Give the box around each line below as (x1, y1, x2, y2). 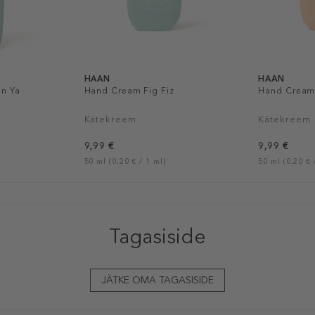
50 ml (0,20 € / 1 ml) (84, 156, 166, 166)
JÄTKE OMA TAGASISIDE (101, 274, 214, 286)
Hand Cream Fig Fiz (84, 85, 174, 96)
